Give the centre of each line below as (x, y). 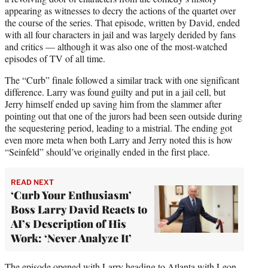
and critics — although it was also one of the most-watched (116, 46)
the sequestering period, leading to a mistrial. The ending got (118, 127)
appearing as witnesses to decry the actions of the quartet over (120, 10)
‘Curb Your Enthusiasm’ (71, 195)
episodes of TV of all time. (55, 58)
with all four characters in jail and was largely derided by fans (120, 34)
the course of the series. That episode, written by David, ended (122, 22)
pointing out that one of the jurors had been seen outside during (124, 115)
